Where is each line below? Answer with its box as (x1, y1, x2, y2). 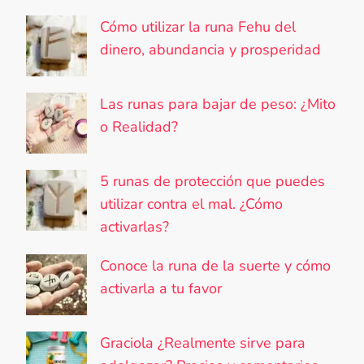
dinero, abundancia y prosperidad (100, 40, 321, 60)
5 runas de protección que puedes (100, 171, 325, 192)
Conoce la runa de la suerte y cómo (100, 256, 331, 276)
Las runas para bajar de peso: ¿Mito (100, 94, 336, 115)
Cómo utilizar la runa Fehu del (100, 17, 296, 37)
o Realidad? (100, 117, 178, 137)
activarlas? (100, 217, 169, 237)
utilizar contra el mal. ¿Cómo (100, 194, 283, 214)
